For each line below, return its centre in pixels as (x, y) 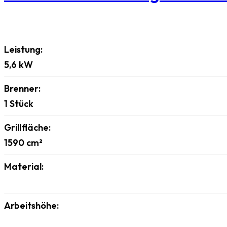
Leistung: (23, 49)
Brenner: (22, 88)
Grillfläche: (27, 127)
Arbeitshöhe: (31, 205)
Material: (24, 166)
